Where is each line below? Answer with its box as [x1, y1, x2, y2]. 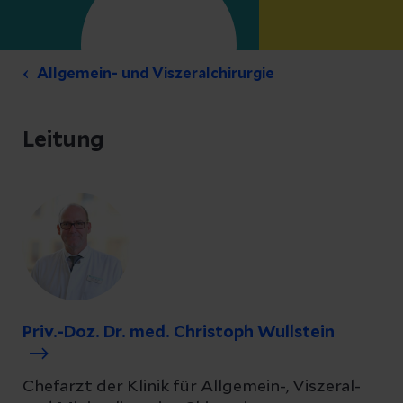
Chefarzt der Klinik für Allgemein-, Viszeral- [22, 379, 361, 395]
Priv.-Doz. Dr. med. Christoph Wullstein [22, 325, 335, 341]
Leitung [22, 130, 104, 151]
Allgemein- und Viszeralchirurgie [37, 67, 274, 81]
